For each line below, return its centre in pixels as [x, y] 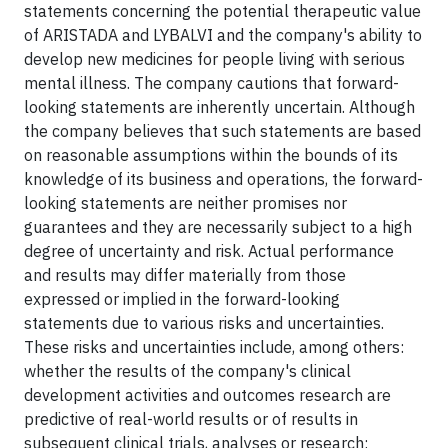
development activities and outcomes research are [207, 394]
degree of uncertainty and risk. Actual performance [209, 250]
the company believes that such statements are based [222, 130]
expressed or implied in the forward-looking [182, 298]
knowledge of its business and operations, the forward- [223, 178]
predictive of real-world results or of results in [191, 418]
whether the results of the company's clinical [187, 370]
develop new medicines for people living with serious [214, 58]
